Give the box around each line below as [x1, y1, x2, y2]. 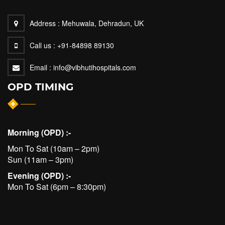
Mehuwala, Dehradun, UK [62, 18, 144, 28]
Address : [30, 18, 62, 28]
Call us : [30, 40, 55, 50]
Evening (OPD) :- [8, 170, 71, 182]
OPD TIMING [8, 81, 73, 93]
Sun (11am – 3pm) [8, 154, 73, 166]
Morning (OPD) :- [8, 127, 71, 139]
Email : [30, 62, 51, 72]
